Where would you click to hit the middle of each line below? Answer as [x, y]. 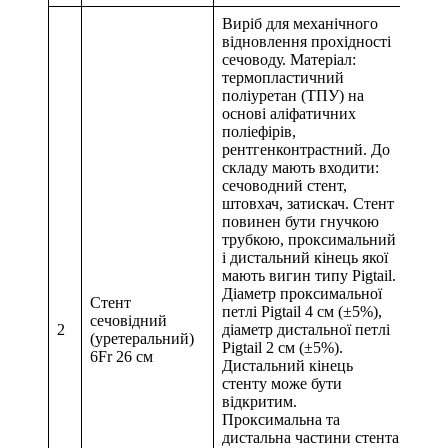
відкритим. [259, 402]
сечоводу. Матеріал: [289, 60]
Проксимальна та [281, 420]
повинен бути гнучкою [300, 222]
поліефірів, [259, 132]
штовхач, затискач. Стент [308, 204]
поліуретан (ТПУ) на [293, 96]
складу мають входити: [300, 168]
